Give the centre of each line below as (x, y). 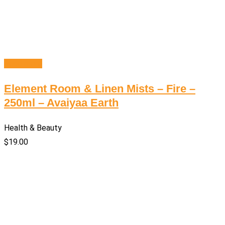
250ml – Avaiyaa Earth (61, 103)
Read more (23, 64)
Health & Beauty (33, 128)
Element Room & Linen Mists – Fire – (100, 89)
